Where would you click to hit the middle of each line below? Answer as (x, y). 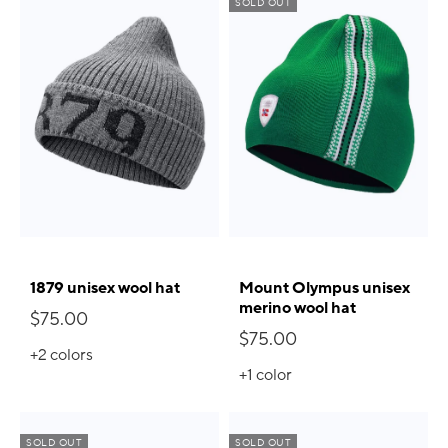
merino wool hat (297, 308)
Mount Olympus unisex (324, 288)
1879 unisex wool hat (105, 288)
